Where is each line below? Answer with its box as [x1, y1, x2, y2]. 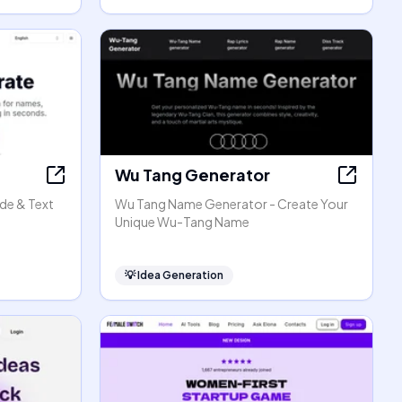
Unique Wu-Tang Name [115, 214, 249, 230]
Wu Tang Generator [115, 164, 270, 185]
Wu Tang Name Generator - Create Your [115, 196, 348, 212]
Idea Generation [137, 268, 223, 282]
